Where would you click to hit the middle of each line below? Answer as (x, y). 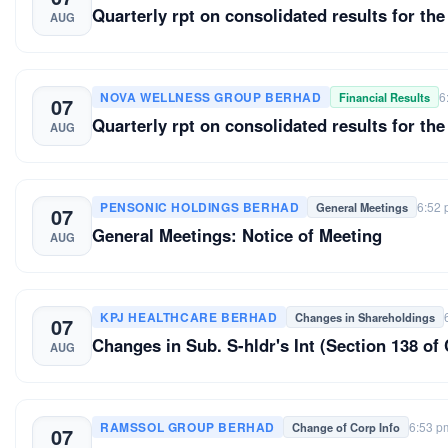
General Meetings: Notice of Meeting (237, 234)
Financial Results (384, 96)
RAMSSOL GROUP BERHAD (187, 426)
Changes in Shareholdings (364, 316)
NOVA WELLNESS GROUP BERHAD (211, 96)
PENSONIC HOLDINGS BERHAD (200, 206)
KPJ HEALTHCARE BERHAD (189, 316)
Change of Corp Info (346, 426)
